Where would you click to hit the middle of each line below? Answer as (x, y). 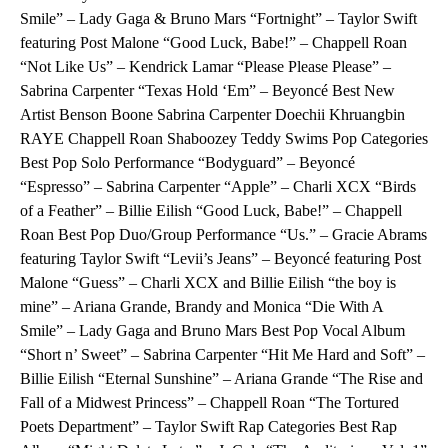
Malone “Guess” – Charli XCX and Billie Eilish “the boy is (208, 283)
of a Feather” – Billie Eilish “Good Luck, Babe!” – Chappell (211, 211)
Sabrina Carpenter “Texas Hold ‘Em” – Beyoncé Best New (207, 91)
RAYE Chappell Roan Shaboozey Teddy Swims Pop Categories (224, 139)
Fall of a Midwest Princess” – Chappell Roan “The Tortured (209, 403)
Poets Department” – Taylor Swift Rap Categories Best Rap (208, 427)
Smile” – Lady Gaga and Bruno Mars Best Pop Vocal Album (212, 331)
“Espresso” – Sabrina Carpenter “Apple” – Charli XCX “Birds (218, 187)
